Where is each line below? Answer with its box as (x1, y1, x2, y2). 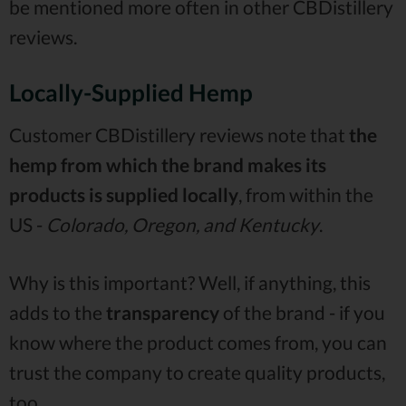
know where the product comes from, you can (9, 331, 387, 354)
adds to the (9, 301, 106, 324)
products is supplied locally (9, 183, 238, 207)
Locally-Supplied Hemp (9, 79, 253, 107)
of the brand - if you (219, 301, 385, 324)
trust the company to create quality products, (9, 361, 385, 384)
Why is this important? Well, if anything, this (9, 271, 371, 295)
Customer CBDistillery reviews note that (9, 123, 349, 147)
